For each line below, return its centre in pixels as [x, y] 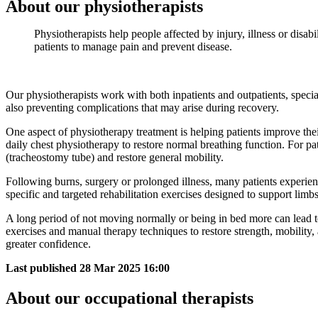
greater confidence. [48, 244]
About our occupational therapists [130, 298]
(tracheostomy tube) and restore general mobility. [115, 158]
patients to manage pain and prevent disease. [133, 47]
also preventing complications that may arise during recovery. [142, 108]
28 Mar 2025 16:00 [125, 268]
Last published [41, 268]
